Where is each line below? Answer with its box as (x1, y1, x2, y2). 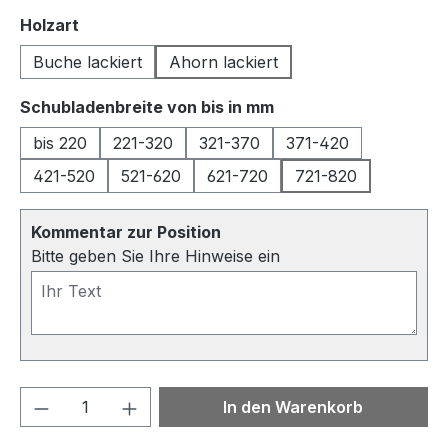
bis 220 (33, 133, 87, 153)
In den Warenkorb (223, 397, 364, 417)
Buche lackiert (33, 52, 142, 72)
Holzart (20, 15, 79, 35)
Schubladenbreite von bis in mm (20, 97, 274, 117)
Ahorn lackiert (169, 52, 278, 72)
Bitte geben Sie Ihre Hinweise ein (31, 246, 280, 266)
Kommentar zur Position (31, 222, 221, 242)
